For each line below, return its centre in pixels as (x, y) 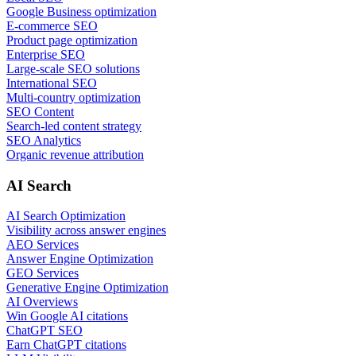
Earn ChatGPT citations (66, 345)
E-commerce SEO (52, 25)
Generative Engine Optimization (87, 288)
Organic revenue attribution (75, 154)
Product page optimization (72, 40)
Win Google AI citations (67, 316)
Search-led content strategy (74, 126)
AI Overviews (42, 302)
